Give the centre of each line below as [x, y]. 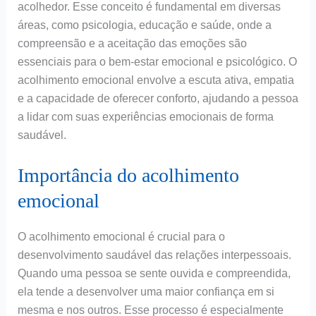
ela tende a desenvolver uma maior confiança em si [146, 292]
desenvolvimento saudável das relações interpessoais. [154, 255]
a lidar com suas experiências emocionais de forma [145, 117]
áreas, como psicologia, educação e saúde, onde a [144, 25]
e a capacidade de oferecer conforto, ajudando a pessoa [158, 99]
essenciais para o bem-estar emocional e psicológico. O [157, 62]
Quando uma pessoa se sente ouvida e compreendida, [154, 274]
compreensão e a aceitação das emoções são [132, 44]
